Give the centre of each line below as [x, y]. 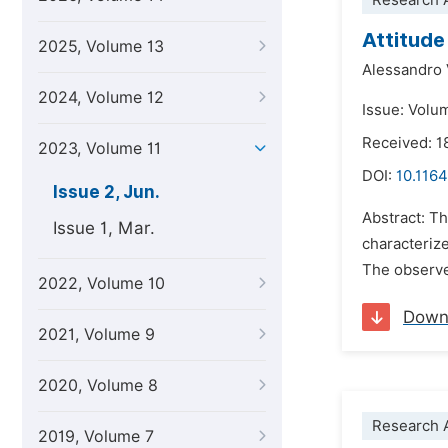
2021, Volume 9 [96, 334]
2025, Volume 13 [101, 46]
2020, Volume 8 [98, 385]
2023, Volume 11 [99, 148]
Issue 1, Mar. [104, 228]
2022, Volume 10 [101, 283]
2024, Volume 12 [101, 97]
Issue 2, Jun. [106, 192]
